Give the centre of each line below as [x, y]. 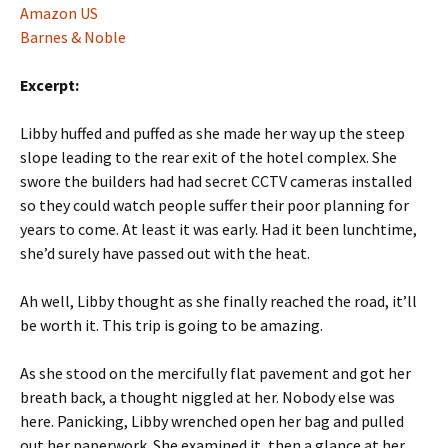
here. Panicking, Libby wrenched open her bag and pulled [212, 421]
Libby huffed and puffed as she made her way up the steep [212, 133]
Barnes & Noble [73, 37]
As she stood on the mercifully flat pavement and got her [215, 373]
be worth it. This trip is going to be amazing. [171, 325]
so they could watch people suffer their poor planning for [214, 205]
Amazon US [59, 13]
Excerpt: [49, 85]
